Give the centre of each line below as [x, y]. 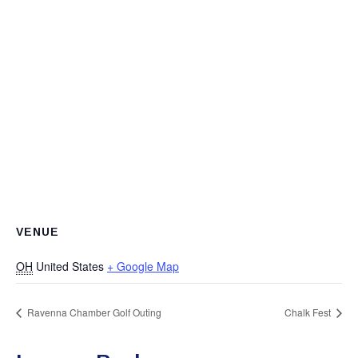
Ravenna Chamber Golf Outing [93, 312]
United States [70, 266]
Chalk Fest [309, 312]
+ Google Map [143, 266]
